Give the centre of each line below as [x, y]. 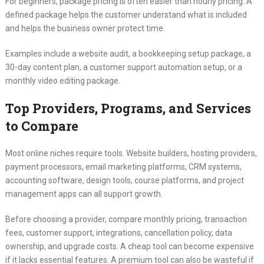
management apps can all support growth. [84, 194]
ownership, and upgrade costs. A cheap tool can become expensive [129, 247]
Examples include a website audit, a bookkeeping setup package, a [128, 54]
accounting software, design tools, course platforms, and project [124, 181]
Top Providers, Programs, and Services [128, 108]
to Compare [42, 126]
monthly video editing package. [62, 81]
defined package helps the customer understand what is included [126, 15]
